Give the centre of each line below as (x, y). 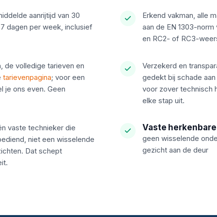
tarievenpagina (27, 77)
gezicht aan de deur (175, 150)
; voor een (68, 77)
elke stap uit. (163, 101)
